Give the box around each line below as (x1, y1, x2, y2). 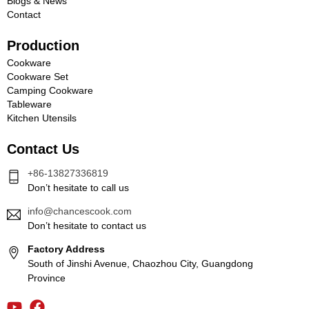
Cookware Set (7, 70, 68, 82)
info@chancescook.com (28, 205, 132, 217)
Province (28, 272, 66, 283)
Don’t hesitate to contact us (28, 219, 146, 231)
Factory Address (28, 243, 105, 255)
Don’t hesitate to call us (28, 181, 129, 193)
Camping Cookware (7, 84, 93, 96)
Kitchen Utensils (7, 112, 77, 123)
